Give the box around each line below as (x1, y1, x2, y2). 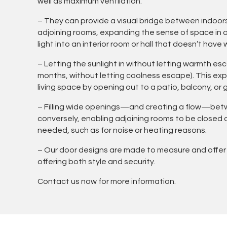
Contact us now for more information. (37, 177, 176, 186)
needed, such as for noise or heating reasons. (37, 126, 207, 135)
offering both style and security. (37, 158, 155, 166)
